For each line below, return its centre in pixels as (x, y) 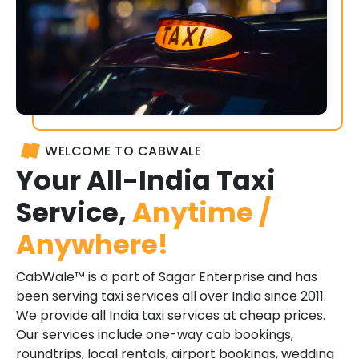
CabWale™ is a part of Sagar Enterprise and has (167, 276)
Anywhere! (92, 244)
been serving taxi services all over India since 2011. (171, 296)
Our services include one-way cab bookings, (155, 334)
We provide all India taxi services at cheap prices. (171, 315)
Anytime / (202, 212)
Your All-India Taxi (146, 180)
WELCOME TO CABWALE (123, 151)
